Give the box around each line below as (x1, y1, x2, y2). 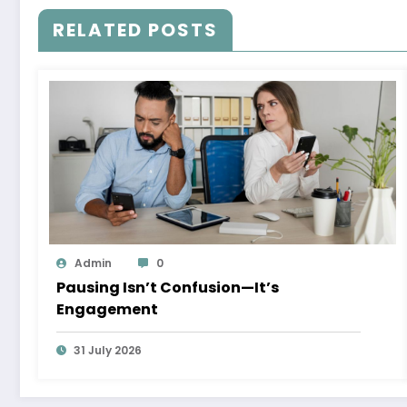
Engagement (56, 299, 158, 321)
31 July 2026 (74, 342, 142, 359)
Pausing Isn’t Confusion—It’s (56, 277, 279, 299)
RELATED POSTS (53, 17, 218, 44)
